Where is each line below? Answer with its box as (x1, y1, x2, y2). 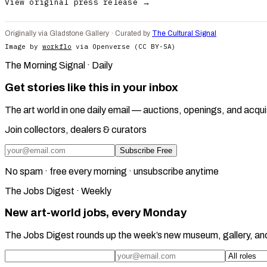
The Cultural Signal (152, 29, 216, 38)
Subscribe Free (120, 145, 172, 155)
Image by (5, 42, 42, 51)
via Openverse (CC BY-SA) (72, 42, 176, 51)
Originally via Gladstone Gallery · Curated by (5, 29, 152, 38)
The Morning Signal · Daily (5, 60, 113, 71)
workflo (42, 42, 72, 51)
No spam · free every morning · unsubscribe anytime (5, 166, 219, 176)
